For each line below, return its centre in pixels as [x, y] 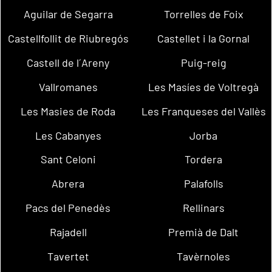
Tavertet [68, 256]
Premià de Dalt [204, 232]
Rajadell [68, 232]
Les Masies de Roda [68, 111]
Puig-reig [203, 63]
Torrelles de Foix [203, 14]
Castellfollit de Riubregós [68, 39]
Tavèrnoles [204, 256]
